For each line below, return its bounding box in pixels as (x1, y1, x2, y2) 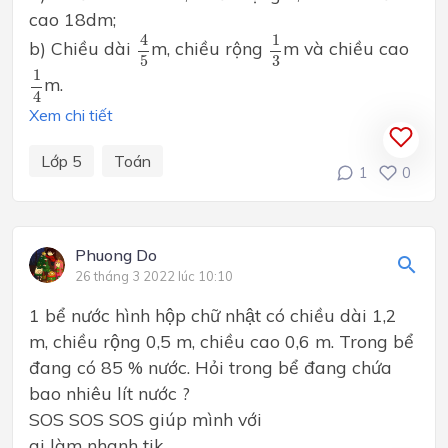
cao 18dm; (29, 8, 116, 31)
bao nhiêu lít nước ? (29, 382, 190, 405)
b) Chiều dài (29, 37, 136, 60)
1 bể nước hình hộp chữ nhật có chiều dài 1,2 (29, 304, 397, 327)
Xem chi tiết (29, 105, 113, 126)
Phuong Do (75, 245, 157, 266)
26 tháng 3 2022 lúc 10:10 (75, 268, 233, 285)
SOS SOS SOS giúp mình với (29, 408, 262, 431)
